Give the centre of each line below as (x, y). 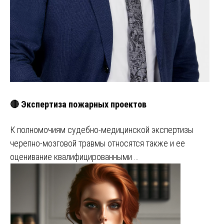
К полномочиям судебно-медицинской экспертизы (102, 130)
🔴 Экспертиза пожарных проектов (78, 104)
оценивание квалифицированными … (74, 157)
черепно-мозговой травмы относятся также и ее (97, 143)
